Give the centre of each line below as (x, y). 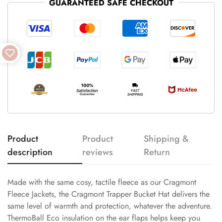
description (30, 152)
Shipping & (166, 139)
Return (157, 152)
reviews (98, 152)
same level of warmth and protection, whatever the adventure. (110, 206)
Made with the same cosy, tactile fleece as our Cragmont (102, 182)
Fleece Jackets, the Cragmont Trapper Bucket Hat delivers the (109, 194)
